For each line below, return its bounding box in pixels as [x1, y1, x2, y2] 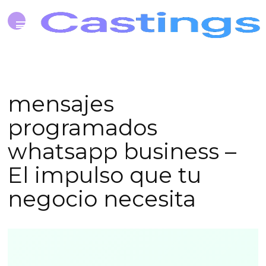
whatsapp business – [8, 138, 237, 164]
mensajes [8, 90, 115, 117]
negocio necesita [8, 185, 197, 212]
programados [8, 114, 158, 141]
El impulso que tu [8, 161, 202, 188]
